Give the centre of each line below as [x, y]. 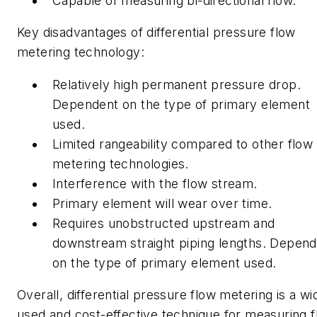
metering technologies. [121, 163]
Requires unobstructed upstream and [164, 223]
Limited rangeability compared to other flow [183, 144]
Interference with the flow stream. [155, 183]
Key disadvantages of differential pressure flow [156, 33]
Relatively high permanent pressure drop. [177, 84]
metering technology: [81, 52]
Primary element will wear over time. [164, 203]
